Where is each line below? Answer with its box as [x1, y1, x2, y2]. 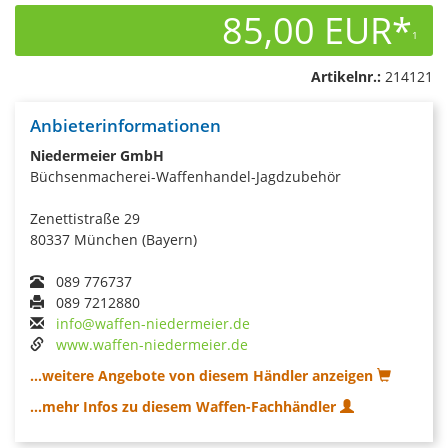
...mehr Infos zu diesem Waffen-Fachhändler [30, 396, 340, 416]
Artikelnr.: [311, 66, 381, 86]
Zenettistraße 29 [30, 208, 140, 228]
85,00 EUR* [222, 5, 412, 55]
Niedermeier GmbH [30, 145, 164, 165]
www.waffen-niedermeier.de [56, 334, 248, 354]
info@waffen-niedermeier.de [56, 313, 250, 333]
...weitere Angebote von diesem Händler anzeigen [30, 365, 377, 385]
